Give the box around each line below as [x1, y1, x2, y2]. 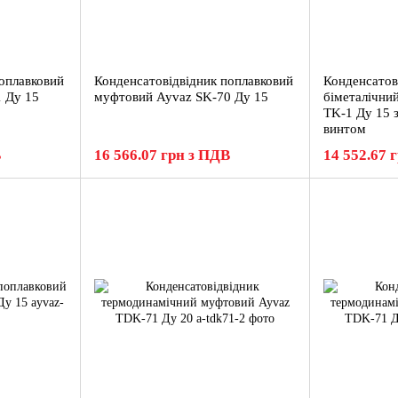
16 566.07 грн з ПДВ [94, 147, 230, 163]
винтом [323, 122, 366, 136]
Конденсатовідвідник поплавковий [94, 74, 293, 88]
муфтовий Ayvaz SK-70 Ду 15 [94, 90, 268, 104]
